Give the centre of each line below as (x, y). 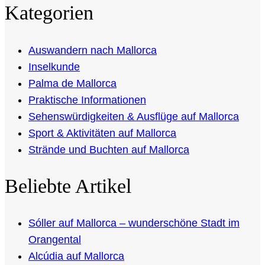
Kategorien (49, 13)
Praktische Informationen (87, 100)
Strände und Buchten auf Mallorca (109, 149)
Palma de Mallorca (72, 83)
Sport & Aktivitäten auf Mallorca (102, 133)
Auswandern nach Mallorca (93, 50)
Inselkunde (54, 67)
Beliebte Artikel (68, 186)
